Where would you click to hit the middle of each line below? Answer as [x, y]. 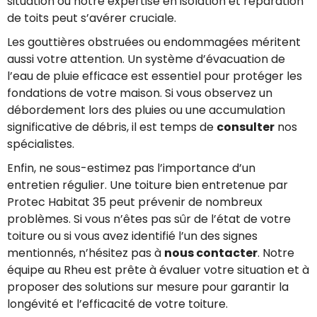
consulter [246, 127]
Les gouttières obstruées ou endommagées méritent [154, 42]
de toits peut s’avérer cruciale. [92, 18]
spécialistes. [41, 144]
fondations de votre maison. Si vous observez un [140, 93]
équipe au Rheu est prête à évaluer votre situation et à [158, 270]
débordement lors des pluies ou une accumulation [146, 110]
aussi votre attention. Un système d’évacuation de [146, 59]
